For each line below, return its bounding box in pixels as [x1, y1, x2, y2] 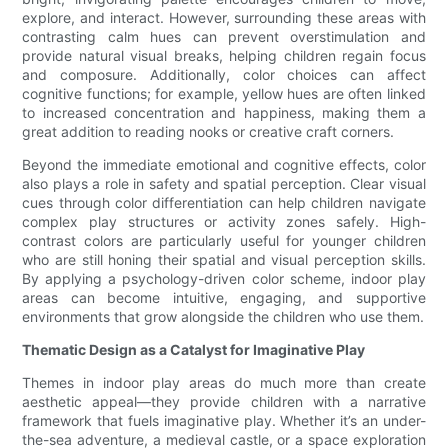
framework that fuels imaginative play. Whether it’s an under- [22, 412, 426, 430]
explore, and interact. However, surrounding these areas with [22, 9, 426, 27]
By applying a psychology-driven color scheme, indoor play [22, 270, 426, 288]
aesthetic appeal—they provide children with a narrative [22, 393, 426, 411]
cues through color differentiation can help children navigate [22, 194, 426, 212]
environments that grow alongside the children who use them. [22, 308, 425, 326]
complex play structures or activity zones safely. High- [22, 213, 426, 231]
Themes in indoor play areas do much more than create [22, 374, 426, 392]
